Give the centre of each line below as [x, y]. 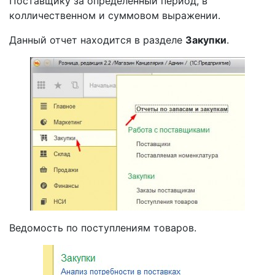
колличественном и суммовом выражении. [115, 15]
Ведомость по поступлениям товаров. [103, 228]
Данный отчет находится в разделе [97, 40]
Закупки [206, 40]
